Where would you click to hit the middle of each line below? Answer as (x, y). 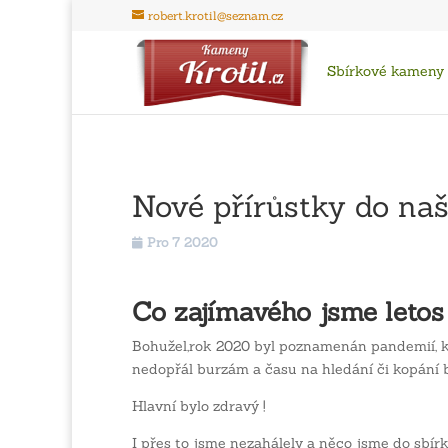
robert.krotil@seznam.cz (215, 15)
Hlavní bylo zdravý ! (199, 406)
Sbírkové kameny (385, 71)
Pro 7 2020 (182, 242)
